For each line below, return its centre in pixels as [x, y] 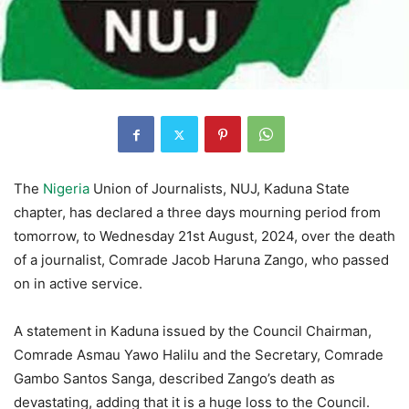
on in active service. [78, 284]
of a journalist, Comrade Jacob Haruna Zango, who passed [201, 260]
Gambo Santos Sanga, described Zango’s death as [174, 379]
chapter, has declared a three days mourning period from [197, 213]
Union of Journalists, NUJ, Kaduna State [220, 189]
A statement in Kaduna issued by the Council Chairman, [193, 331]
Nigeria [66, 189]
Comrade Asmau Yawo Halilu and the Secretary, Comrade [199, 355]
